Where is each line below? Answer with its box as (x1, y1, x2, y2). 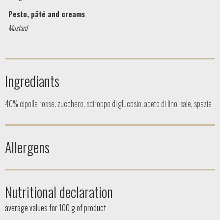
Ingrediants (5, 70, 59, 91)
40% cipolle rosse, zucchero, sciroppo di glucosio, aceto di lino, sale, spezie (5, 97, 212, 110)
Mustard (8, 22, 28, 33)
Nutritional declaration (5, 181, 113, 202)
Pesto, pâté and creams (8, 8, 85, 19)
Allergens (5, 137, 50, 157)
